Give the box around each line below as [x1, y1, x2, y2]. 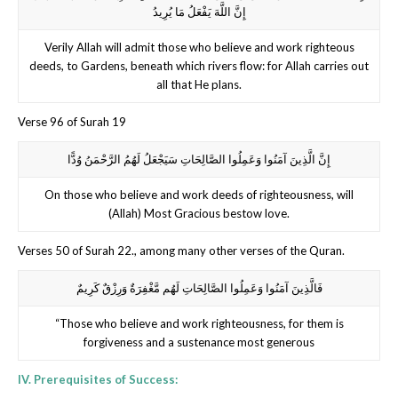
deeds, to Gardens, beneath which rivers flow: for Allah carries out [29, 58, 369, 73]
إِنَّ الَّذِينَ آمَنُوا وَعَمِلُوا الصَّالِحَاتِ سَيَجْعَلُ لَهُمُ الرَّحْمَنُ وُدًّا [68, 151, 330, 166]
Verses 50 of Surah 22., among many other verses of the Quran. [18, 243, 345, 258]
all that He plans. [156, 76, 242, 92]
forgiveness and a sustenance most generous [84, 334, 314, 349]
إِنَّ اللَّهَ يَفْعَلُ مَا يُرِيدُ [152, 4, 246, 19]
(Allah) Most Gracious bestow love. [108, 205, 290, 220]
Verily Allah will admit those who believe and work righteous [44, 39, 354, 54]
